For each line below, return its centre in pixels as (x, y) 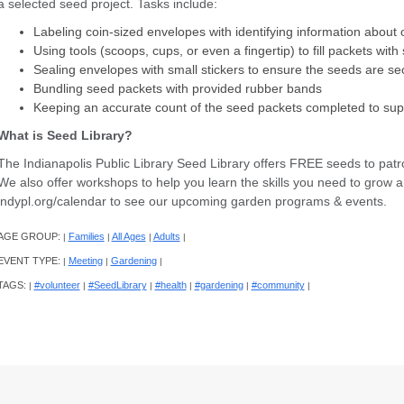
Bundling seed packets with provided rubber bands (181, 89)
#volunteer (57, 285)
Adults (166, 237)
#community (278, 285)
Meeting (85, 261)
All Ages (129, 237)
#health (170, 285)
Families (86, 237)
